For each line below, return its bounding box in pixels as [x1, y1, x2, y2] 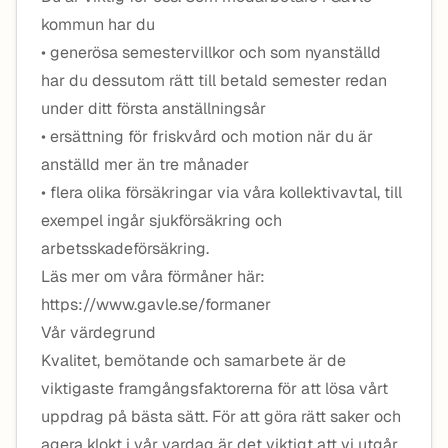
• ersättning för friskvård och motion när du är [41, 126, 373, 147]
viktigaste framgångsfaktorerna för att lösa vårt [41, 378, 388, 399]
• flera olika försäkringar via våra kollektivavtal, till [41, 182, 402, 203]
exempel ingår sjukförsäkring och [41, 210, 282, 231]
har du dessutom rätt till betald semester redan [41, 70, 387, 91]
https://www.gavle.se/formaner [41, 294, 271, 315]
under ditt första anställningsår [41, 98, 266, 119]
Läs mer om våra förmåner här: [41, 266, 265, 287]
